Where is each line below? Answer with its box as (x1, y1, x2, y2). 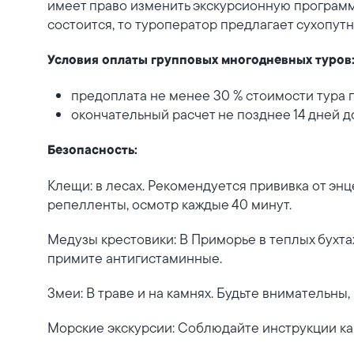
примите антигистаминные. (47, 249, 222, 267)
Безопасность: (47, 144, 137, 158)
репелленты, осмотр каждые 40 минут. (47, 195, 292, 213)
